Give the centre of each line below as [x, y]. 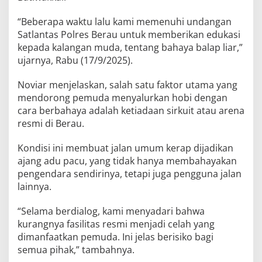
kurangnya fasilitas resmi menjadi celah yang [116, 224]
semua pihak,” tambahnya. [76, 249]
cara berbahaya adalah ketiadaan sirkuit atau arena [131, 110]
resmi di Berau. [51, 123]
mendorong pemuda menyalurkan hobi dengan [123, 97]
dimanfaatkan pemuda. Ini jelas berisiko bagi [116, 237]
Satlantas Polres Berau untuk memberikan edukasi [129, 34]
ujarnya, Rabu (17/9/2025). [75, 60]
